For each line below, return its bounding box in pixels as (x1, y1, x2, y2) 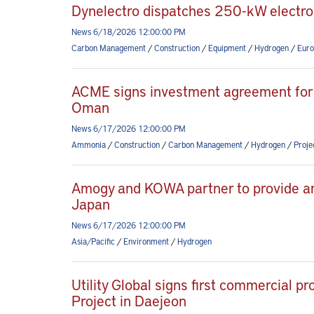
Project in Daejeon (71, 290, 186, 310)
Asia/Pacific (71, 235, 115, 247)
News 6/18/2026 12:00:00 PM (71, 26, 186, 37)
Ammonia (71, 139, 106, 150)
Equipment (208, 42, 246, 53)
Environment (123, 235, 169, 247)
